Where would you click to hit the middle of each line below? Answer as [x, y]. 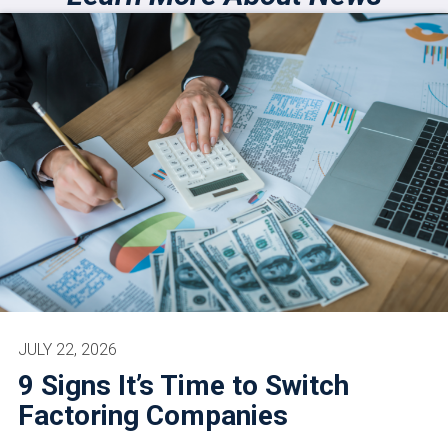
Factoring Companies [153, 415]
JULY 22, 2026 [67, 349]
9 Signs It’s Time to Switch [183, 385]
